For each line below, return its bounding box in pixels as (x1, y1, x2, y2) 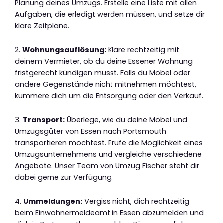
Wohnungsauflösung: (22, 45, 106, 55)
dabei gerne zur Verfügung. (15, 172, 113, 182)
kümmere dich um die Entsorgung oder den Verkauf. (15, 91, 203, 101)
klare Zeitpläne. (15, 20, 69, 31)
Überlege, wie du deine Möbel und (65, 114, 187, 125)
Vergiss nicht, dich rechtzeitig (82, 196, 189, 207)
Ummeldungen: (23, 196, 82, 207)
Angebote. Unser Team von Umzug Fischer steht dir (15, 160, 199, 171)
